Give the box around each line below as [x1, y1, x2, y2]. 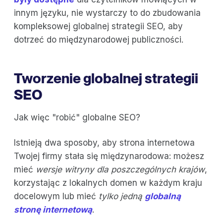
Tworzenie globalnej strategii [14, 69, 198, 87]
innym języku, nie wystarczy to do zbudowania [14, 7, 201, 18]
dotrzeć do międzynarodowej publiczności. [14, 34, 186, 45]
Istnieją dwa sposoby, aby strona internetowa [14, 137, 195, 148]
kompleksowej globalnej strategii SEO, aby [14, 21, 183, 31]
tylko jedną [99, 191, 145, 201]
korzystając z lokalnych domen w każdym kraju [14, 177, 202, 188]
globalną [145, 191, 181, 201]
